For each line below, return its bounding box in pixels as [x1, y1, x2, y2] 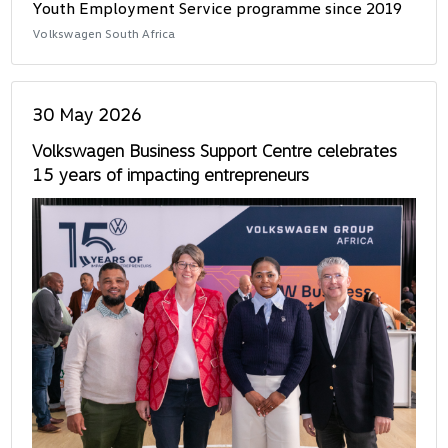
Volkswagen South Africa [32, 25, 176, 41]
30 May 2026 [32, 102, 143, 125]
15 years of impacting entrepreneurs [32, 162, 310, 185]
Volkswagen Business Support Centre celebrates [32, 138, 398, 161]
